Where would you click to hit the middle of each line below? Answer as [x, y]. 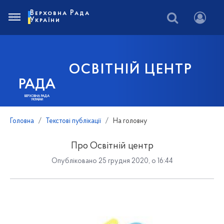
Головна [22, 121]
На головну [130, 121]
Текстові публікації [73, 121]
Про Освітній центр [112, 146]
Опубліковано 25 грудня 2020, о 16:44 [112, 161]
